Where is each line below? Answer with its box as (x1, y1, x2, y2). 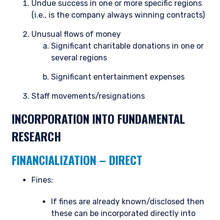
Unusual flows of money (31, 29, 121, 39)
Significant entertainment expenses (51, 72, 185, 82)
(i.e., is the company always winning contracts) (31, 10, 205, 20)
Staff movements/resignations (31, 91, 145, 101)
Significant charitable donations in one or (51, 41, 204, 51)
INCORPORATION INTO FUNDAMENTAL (12, 110, 185, 128)
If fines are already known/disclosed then (51, 197, 204, 207)
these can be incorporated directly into (51, 209, 195, 219)
